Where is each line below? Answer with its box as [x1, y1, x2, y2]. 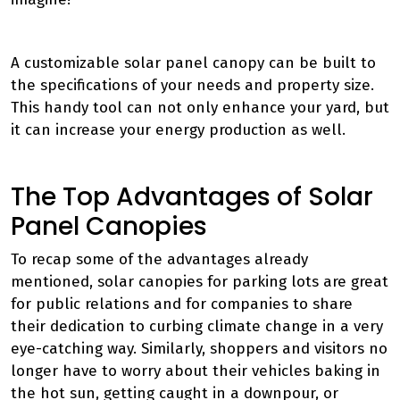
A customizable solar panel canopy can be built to [11, 54, 376, 72]
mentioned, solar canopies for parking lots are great [11, 272, 388, 291]
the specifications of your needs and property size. [11, 76, 374, 95]
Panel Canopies [11, 209, 207, 244]
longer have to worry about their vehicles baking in [11, 362, 380, 380]
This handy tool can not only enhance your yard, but [11, 98, 389, 117]
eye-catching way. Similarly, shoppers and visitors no [11, 339, 387, 358]
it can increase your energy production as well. [11, 121, 346, 139]
